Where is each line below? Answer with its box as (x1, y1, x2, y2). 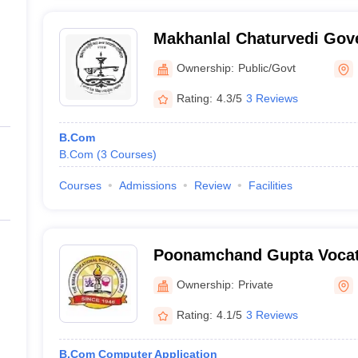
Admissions (118, 179, 177, 192)
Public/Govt (237, 61, 296, 74)
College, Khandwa (153, 50, 291, 68)
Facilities (248, 179, 292, 192)
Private (237, 277, 273, 291)
